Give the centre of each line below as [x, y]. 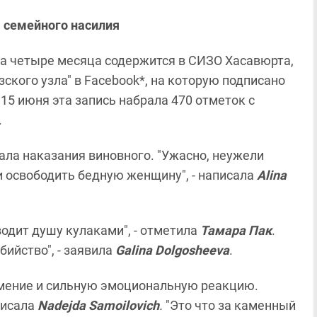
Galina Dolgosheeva [172, 250]
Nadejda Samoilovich [98, 305]
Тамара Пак [236, 230]
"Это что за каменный [229, 305]
